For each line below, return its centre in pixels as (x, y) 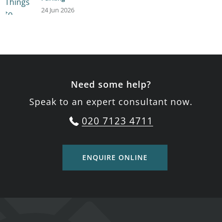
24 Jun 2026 (57, 10)
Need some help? (111, 84)
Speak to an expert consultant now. (111, 102)
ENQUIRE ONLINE (115, 157)
